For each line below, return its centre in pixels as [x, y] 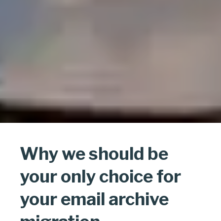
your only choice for [100, 177]
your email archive [94, 199]
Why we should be [94, 154]
